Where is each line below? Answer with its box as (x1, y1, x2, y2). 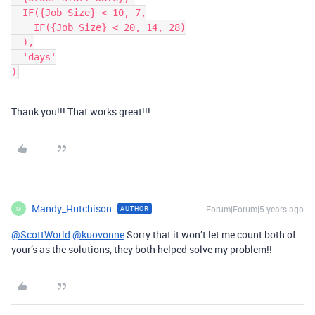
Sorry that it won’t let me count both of (124, 228, 296, 241)
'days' (11, 51, 22, 63)
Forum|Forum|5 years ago (206, 203, 304, 214)
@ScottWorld (11, 228, 70, 241)
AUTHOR (120, 204, 149, 213)
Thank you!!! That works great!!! (11, 105, 150, 118)
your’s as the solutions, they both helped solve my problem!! (11, 243, 272, 256)
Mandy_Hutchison (32, 202, 112, 215)
